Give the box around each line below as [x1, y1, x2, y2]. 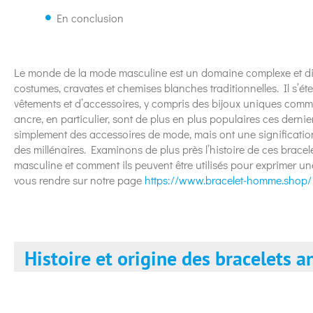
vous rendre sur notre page [14, 172, 145, 187]
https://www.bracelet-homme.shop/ [145, 172, 312, 187]
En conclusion [57, 10, 124, 25]
